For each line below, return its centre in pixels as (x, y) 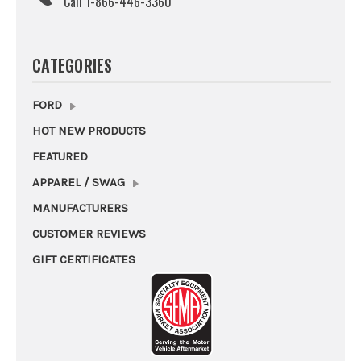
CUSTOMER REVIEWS (89, 234)
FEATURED (60, 157)
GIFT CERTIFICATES (84, 260)
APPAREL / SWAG (80, 183)
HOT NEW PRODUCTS (89, 131)
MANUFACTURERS (80, 208)
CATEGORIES (73, 66)
